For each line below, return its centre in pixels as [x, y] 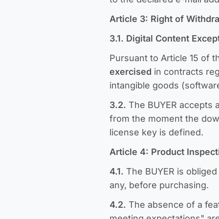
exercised [131, 71]
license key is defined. [156, 132]
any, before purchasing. [159, 185]
